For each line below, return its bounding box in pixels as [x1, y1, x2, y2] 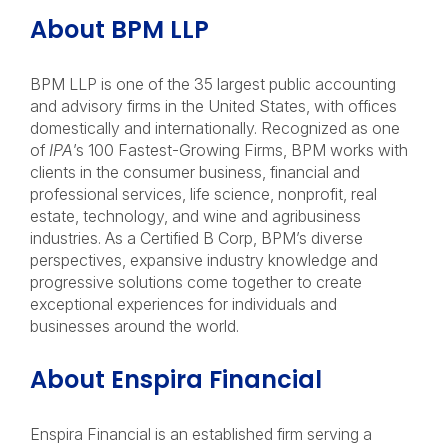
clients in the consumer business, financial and [30, 162, 360, 182]
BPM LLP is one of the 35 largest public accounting [30, 74, 396, 94]
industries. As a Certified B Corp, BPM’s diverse [30, 228, 363, 248]
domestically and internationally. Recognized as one [30, 118, 400, 138]
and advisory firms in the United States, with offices [30, 96, 397, 116]
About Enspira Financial [30, 363, 328, 396]
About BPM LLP [30, 13, 209, 46]
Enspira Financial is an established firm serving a [30, 424, 372, 444]
